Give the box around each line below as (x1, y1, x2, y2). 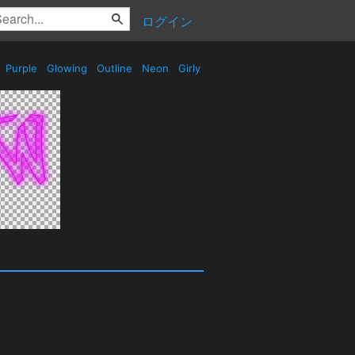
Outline (94, 62, 136, 74)
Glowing (44, 62, 90, 74)
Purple (2, 62, 40, 74)
